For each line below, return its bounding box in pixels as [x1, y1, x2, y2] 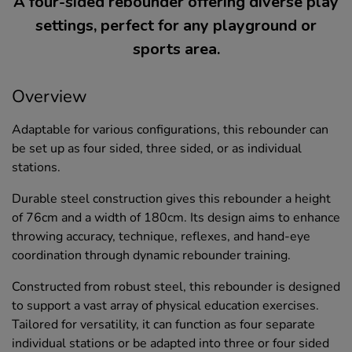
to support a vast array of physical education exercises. [12, 297, 319, 315]
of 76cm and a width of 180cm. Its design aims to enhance [12, 209, 340, 227]
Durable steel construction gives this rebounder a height [12, 190, 331, 208]
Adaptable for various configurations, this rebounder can [12, 121, 328, 139]
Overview [12, 85, 87, 109]
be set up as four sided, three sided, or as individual [12, 140, 302, 158]
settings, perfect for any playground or [35, 15, 317, 37]
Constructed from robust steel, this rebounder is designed [12, 278, 340, 296]
